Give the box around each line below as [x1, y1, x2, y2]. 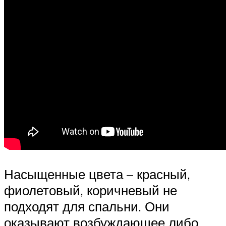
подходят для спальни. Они [4, 198, 169, 214]
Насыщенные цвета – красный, [4, 165, 190, 182]
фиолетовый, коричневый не [4, 182, 177, 198]
